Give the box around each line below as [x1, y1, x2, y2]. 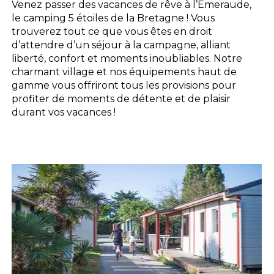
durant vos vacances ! [12, 106, 116, 118]
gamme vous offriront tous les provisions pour [12, 79, 237, 91]
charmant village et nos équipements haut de [12, 65, 237, 78]
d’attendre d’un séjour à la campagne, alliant [12, 39, 231, 51]
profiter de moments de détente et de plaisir [12, 92, 231, 105]
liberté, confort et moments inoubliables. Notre [12, 52, 243, 64]
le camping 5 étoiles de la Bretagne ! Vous [12, 12, 215, 24]
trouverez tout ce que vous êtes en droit [12, 25, 213, 37]
